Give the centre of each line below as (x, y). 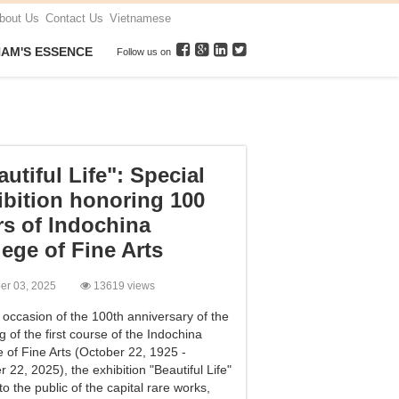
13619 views (123, 286)
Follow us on (145, 52)
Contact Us (74, 18)
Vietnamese (140, 18)
